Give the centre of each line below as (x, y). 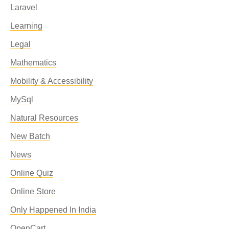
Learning (26, 26)
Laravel (24, 7)
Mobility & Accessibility (52, 81)
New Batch (30, 136)
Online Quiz (32, 173)
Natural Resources (44, 118)
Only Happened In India (53, 210)
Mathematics (33, 63)
